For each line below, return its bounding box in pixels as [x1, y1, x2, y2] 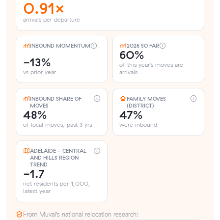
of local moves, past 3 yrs [23, 120, 92, 128]
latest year [23, 187, 51, 195]
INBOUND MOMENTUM [29, 42, 90, 50]
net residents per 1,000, [23, 180, 90, 188]
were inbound [119, 120, 158, 128]
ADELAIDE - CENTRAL [29, 147, 86, 155]
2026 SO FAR [126, 42, 159, 50]
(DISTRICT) [126, 102, 154, 109]
